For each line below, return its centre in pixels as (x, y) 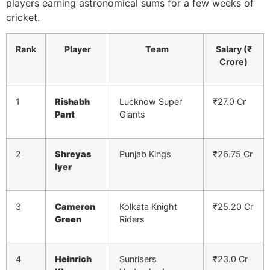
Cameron (75, 207)
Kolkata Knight (148, 207)
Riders (132, 219)
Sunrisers (138, 259)
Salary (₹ (234, 49)
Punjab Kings (145, 154)
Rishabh (72, 102)
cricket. (23, 17)
